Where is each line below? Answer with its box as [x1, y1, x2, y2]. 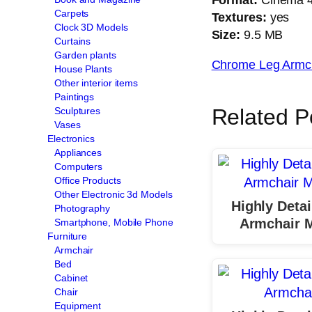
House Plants [54, 63, 112, 75]
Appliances [54, 146, 102, 158]
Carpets [54, 7, 89, 19]
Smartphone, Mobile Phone [54, 216, 173, 228]
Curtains [54, 35, 91, 47]
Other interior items [54, 77, 138, 88]
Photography [54, 202, 110, 214]
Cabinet [54, 272, 88, 283]
